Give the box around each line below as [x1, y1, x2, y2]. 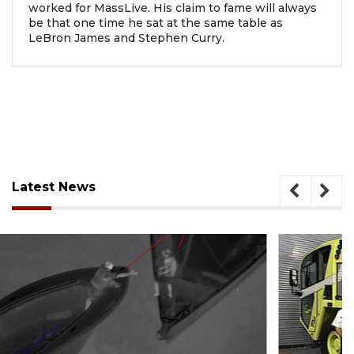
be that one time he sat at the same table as [28, 15, 283, 30]
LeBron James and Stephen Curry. [28, 30, 224, 45]
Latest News [12, 179, 96, 194]
